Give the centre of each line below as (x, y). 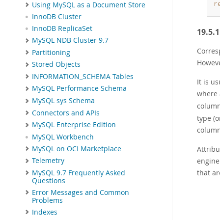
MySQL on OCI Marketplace (77, 149)
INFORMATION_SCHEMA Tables (83, 76)
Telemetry (48, 161)
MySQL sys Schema (63, 100)
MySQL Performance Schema (79, 89)
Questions (49, 180)
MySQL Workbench (63, 137)
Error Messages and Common (81, 192)
